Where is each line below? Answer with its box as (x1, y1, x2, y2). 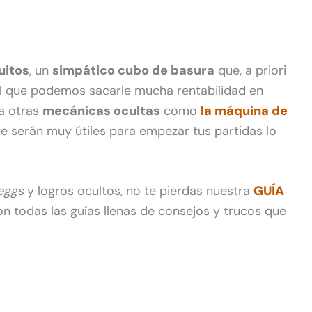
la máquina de (201, 102, 288, 119)
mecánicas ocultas (42, 102, 160, 119)
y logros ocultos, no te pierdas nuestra (24, 182, 253, 200)
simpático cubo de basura (52, 61, 214, 79)
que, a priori (214, 61, 286, 79)
